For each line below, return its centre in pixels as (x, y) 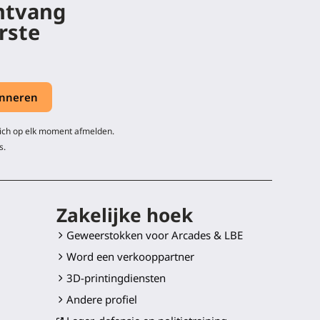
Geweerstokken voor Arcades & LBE (154, 235)
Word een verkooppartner (130, 257)
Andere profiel (101, 300)
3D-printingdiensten (116, 278)
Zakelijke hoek (124, 215)
